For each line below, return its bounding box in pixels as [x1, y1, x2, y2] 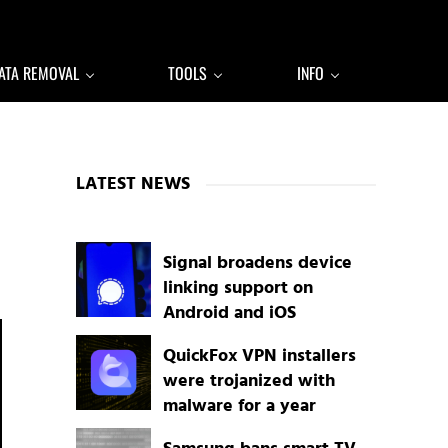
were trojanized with [162, 367, 335, 397]
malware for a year [162, 392, 316, 422]
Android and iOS [162, 299, 296, 329]
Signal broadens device [162, 249, 352, 279]
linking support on [162, 274, 313, 304]
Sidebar [75, 114, 164, 155]
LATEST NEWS [76, 170, 190, 199]
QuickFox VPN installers [162, 342, 356, 372]
